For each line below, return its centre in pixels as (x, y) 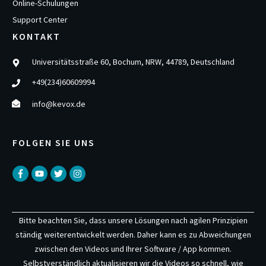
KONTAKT (37, 36)
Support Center (40, 20)
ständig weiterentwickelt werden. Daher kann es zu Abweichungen (133, 235)
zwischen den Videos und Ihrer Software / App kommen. (133, 249)
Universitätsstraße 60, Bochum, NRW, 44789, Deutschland (133, 62)
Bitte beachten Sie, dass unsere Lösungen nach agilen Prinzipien (133, 220)
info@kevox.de (59, 104)
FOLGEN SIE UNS (54, 142)
